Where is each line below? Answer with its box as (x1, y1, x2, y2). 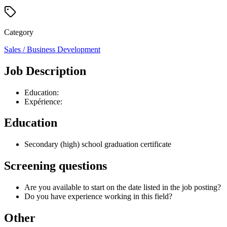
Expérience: (24, 97, 62, 106)
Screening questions (4, 159, 107, 173)
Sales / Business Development (4, 45, 100, 54)
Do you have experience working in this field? (24, 192, 172, 201)
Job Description (4, 64, 86, 78)
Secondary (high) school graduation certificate (24, 140, 171, 149)
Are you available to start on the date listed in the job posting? (24, 183, 221, 192)
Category (4, 27, 33, 36)
